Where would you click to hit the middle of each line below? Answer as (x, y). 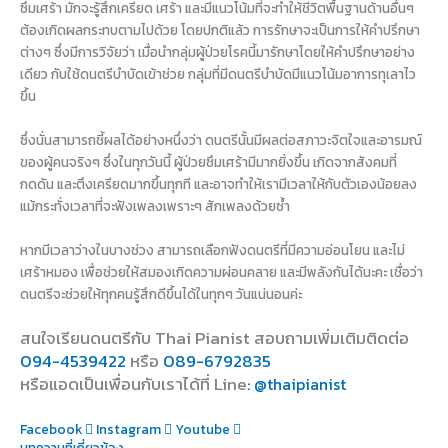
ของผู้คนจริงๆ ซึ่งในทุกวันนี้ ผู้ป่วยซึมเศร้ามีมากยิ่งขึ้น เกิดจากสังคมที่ (208, 162)
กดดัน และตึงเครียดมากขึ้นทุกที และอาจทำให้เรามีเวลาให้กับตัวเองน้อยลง (218, 184)
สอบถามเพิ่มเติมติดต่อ (331, 338)
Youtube (202, 428)
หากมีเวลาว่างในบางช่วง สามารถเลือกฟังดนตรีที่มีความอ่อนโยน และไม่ (212, 250)
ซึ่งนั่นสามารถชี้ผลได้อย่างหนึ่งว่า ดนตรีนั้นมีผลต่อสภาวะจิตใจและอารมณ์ (221, 140)
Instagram (128, 428)
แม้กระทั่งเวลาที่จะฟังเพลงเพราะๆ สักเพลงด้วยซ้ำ (155, 206)
